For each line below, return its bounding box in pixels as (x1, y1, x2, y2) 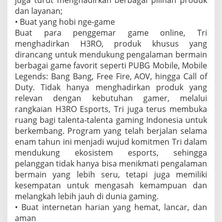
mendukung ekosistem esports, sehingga (15, 147, 207, 159)
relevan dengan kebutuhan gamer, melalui (15, 93, 207, 104)
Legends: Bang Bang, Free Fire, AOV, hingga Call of (15, 71, 207, 82)
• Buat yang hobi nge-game (15, 16, 115, 28)
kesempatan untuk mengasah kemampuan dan (15, 180, 207, 191)
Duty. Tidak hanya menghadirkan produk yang (15, 82, 207, 93)
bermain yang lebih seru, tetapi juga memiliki (15, 169, 207, 180)
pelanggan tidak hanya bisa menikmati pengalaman (15, 158, 207, 169)
